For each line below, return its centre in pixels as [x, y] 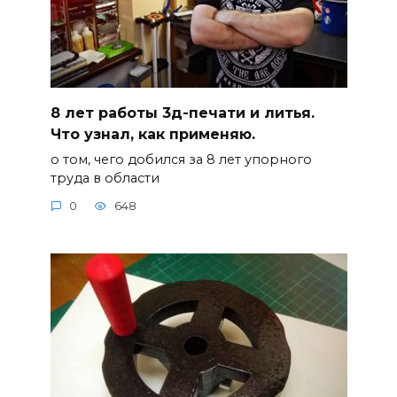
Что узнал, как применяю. [152, 134]
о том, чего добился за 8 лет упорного [181, 159]
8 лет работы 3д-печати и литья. [182, 113]
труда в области [105, 178]
